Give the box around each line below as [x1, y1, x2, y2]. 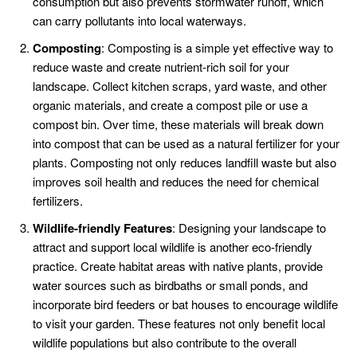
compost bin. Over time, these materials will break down [33, 116, 324, 133]
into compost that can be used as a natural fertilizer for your [33, 135, 339, 152]
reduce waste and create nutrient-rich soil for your [33, 58, 289, 76]
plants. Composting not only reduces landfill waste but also [33, 154, 336, 171]
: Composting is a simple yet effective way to [101, 39, 333, 57]
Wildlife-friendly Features [33, 219, 172, 237]
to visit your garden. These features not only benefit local [33, 315, 325, 332]
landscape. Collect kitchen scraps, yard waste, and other [33, 77, 327, 95]
